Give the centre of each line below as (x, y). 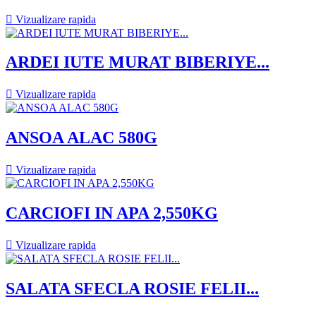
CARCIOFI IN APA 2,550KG (112, 213)
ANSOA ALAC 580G (81, 138)
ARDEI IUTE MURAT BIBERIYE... (138, 62)
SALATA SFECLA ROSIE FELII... (132, 288)
